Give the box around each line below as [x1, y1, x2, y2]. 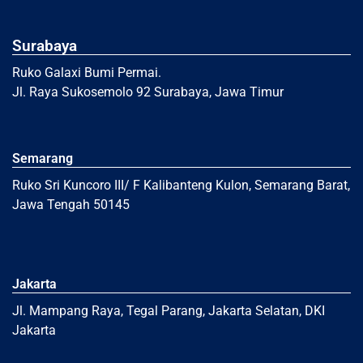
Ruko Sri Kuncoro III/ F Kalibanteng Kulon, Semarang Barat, [12, 177, 350, 193]
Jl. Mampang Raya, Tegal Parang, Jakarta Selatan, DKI [12, 302, 325, 318]
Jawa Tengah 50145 [12, 196, 130, 212]
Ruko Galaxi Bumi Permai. [12, 64, 164, 80]
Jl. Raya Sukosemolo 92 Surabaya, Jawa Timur [12, 83, 284, 100]
